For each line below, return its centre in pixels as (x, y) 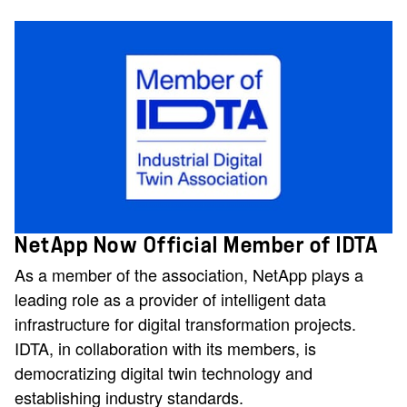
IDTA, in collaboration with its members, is (165, 347)
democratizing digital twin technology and (164, 372)
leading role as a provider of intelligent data (170, 298)
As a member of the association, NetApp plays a (189, 274)
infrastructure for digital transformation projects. (185, 323)
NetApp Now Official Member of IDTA (196, 245)
